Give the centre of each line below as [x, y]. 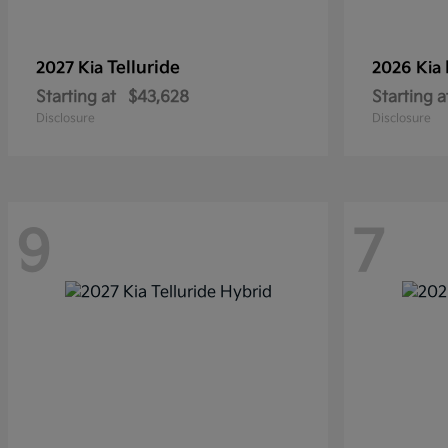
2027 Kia [71, 68]
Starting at [76, 97]
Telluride [143, 68]
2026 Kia [408, 68]
